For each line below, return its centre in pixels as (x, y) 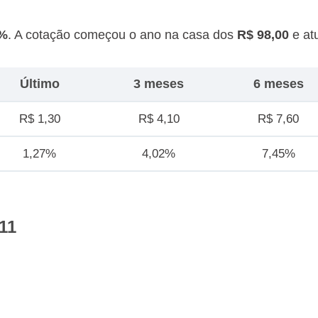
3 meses (159, 84)
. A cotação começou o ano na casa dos (122, 35)
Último (39, 84)
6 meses (278, 84)
